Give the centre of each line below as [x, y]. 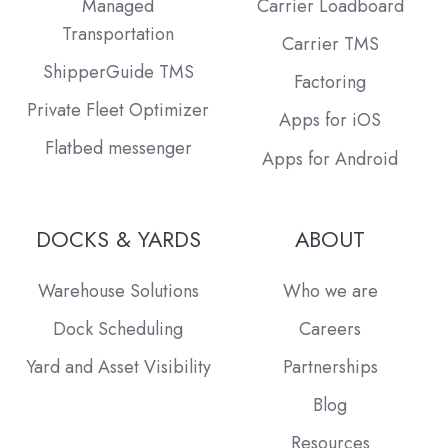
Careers [330, 328]
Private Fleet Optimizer [118, 110]
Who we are [330, 290]
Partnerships [330, 366]
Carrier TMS [330, 44]
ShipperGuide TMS [118, 72]
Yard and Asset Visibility [118, 366]
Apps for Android [330, 158]
